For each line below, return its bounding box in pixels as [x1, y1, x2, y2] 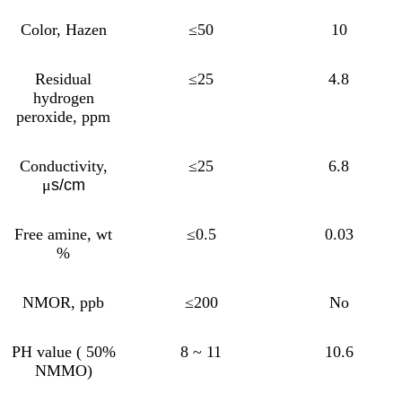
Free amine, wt [14, 224, 112, 243]
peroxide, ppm [16, 107, 110, 126]
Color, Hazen [20, 20, 107, 39]
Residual [35, 69, 92, 88]
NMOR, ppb [22, 293, 104, 311]
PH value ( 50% [11, 342, 116, 361]
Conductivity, [19, 156, 108, 175]
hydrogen [32, 88, 94, 107]
